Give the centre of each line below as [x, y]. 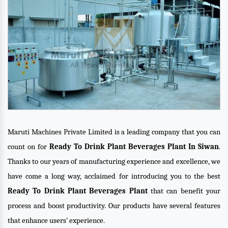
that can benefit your [184, 191]
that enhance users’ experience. [56, 220]
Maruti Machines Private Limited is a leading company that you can [114, 132]
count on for [28, 147]
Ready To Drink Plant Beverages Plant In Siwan [134, 147]
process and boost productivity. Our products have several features [114, 206]
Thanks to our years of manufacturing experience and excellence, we [114, 161]
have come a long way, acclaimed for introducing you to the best [114, 176]
